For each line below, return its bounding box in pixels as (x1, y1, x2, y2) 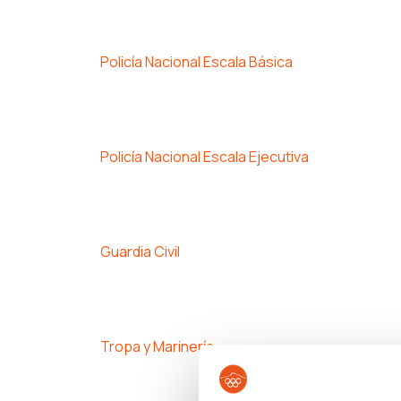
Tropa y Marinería (100, 336, 214, 356)
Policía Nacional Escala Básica (100, 51, 293, 72)
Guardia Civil (100, 241, 180, 261)
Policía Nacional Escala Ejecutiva (100, 146, 309, 166)
